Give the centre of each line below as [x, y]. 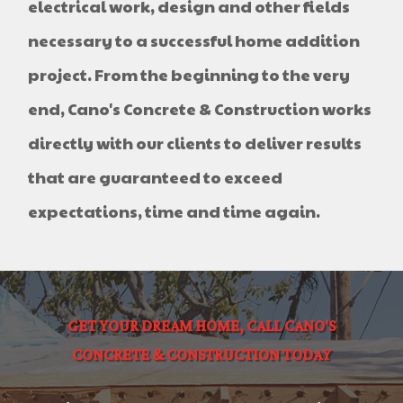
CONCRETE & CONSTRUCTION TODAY [201, 356]
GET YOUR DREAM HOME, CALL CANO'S [201, 327]
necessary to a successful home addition [194, 40]
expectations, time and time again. [175, 211]
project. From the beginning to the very [189, 75]
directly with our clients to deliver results [195, 143]
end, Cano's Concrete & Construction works [200, 109]
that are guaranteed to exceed [156, 177]
